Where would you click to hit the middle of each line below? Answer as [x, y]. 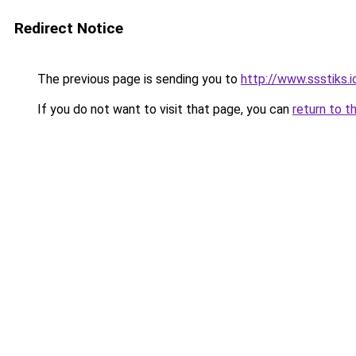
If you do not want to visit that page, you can [163, 109]
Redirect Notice [69, 28]
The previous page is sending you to [137, 79]
